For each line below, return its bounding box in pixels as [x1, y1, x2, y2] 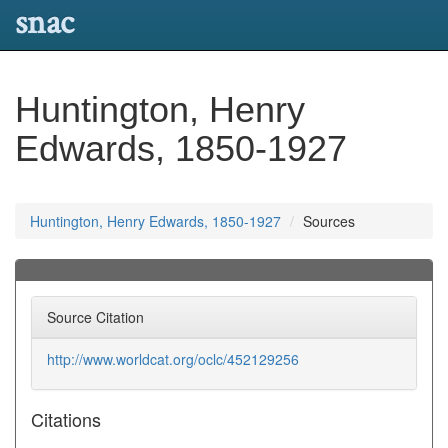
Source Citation [47, 307, 144, 327]
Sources [303, 211, 355, 231]
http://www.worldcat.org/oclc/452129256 [47, 349, 299, 369]
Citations [31, 406, 101, 432]
